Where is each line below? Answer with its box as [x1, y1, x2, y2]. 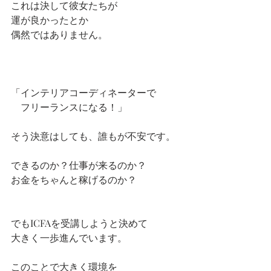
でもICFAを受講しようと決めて [11, 217, 148, 230]
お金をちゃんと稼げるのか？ [11, 173, 137, 186]
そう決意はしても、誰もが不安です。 [11, 129, 175, 143]
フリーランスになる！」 [11, 100, 127, 114]
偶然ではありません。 [11, 28, 108, 41]
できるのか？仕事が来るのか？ [11, 158, 146, 172]
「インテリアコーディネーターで [11, 86, 156, 99]
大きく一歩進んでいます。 [11, 231, 127, 244]
